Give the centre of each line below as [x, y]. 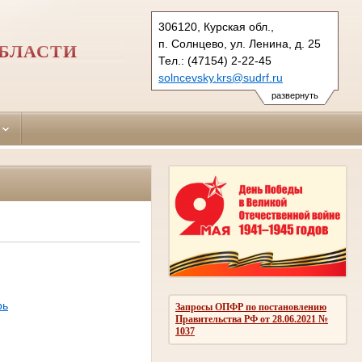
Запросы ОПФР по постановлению [251, 307]
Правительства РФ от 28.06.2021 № [252, 319]
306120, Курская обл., [216, 27]
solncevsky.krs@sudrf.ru [221, 78]
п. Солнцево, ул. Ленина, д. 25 [240, 44]
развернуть [295, 95]
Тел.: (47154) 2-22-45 [215, 61]
